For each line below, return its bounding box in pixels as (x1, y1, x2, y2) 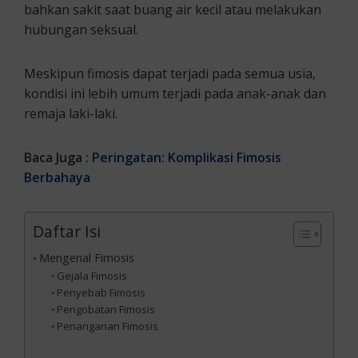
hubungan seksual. (24, 20, 138, 38)
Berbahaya (24, 168, 90, 186)
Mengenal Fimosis (38, 249, 134, 265)
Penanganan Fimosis (57, 318, 159, 333)
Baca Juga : (24, 148, 92, 166)
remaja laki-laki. (24, 104, 117, 122)
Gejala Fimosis (57, 268, 128, 283)
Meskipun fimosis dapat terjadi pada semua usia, (24, 64, 316, 82)
